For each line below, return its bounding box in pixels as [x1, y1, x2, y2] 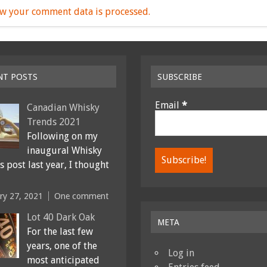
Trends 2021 [26, 116, 80, 128]
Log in [167, 247, 194, 259]
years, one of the [26, 240, 97, 252]
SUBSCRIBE [157, 72, 203, 82]
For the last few [26, 226, 93, 238]
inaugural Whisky [26, 144, 102, 156]
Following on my [26, 130, 98, 142]
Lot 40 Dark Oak [26, 212, 95, 223]
